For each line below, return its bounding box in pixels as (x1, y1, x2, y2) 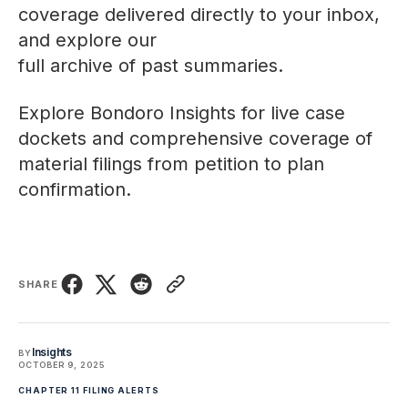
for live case (236, 102, 345, 125)
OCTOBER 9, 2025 (18, 360, 105, 371)
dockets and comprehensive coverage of (18, 127, 372, 150)
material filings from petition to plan (18, 153, 324, 176)
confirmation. (18, 178, 131, 201)
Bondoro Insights (90, 102, 236, 125)
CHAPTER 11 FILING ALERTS (18, 385, 159, 396)
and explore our (18, 29, 157, 52)
